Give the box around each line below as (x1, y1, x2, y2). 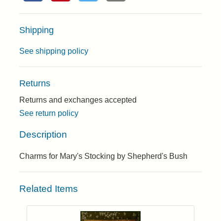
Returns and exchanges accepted (19, 96, 137, 104)
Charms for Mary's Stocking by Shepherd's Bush (19, 152, 187, 161)
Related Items (19, 184, 78, 194)
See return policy (19, 109, 78, 117)
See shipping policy (19, 47, 88, 55)
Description (19, 129, 67, 140)
